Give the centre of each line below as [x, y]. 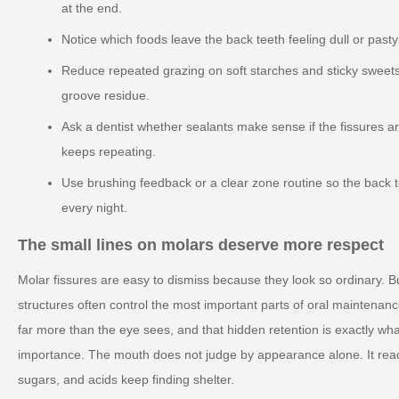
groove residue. [106, 95]
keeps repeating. [109, 151]
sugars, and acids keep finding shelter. [126, 379]
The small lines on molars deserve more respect [201, 244]
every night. [94, 208]
